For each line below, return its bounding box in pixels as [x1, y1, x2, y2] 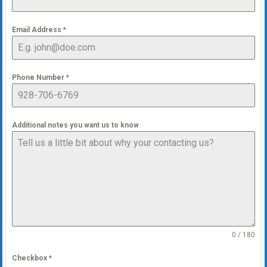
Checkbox [11, 254, 49, 263]
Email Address [11, 26, 63, 35]
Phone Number [11, 73, 66, 82]
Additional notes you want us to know [11, 121, 139, 130]
